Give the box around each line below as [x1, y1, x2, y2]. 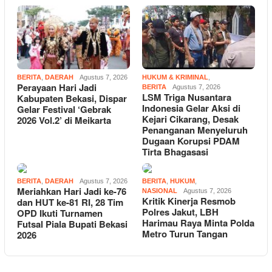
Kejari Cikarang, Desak [142, 112, 239, 126]
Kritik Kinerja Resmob [142, 194, 236, 208]
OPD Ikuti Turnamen [17, 206, 103, 220]
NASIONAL [142, 186, 177, 194]
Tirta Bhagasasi [142, 144, 208, 158]
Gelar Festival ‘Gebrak [17, 102, 111, 116]
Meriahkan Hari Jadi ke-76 [17, 184, 126, 198]
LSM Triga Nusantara [142, 90, 231, 104]
